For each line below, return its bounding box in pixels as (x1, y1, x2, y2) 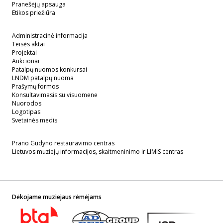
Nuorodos (12, 99, 41, 108)
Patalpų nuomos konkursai (12, 65, 87, 74)
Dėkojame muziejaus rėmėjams (12, 192, 102, 201)
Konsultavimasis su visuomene (12, 90, 98, 99)
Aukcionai (12, 56, 39, 65)
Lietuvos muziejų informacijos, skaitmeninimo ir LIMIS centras (12, 147, 183, 156)
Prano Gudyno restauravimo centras (12, 138, 114, 147)
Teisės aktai (12, 39, 45, 48)
